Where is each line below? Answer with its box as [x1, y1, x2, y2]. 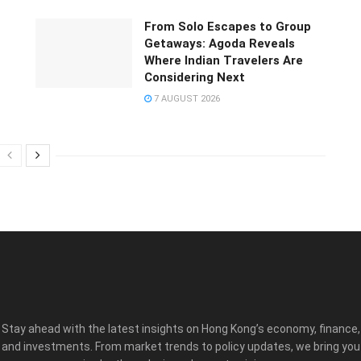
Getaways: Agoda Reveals [144, 35, 295, 51]
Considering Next [144, 69, 245, 85]
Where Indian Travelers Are [144, 52, 303, 68]
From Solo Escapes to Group [144, 19, 311, 34]
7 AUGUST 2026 [151, 93, 220, 104]
